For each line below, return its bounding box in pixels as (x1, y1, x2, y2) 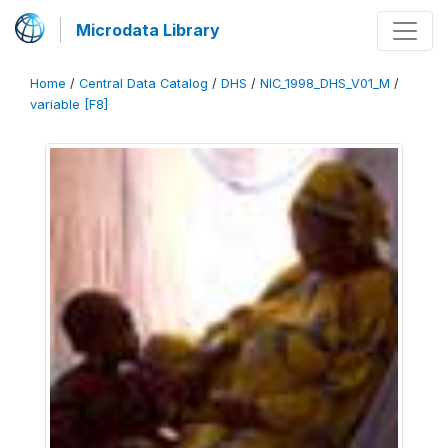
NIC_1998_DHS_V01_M (260, 76, 390, 91)
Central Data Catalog (79, 76, 208, 91)
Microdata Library (76, 20, 220, 40)
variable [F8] (30, 97, 108, 112)
